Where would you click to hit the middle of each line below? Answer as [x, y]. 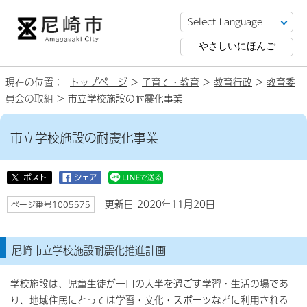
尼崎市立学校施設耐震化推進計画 [89, 250]
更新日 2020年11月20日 [158, 204]
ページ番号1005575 [51, 204]
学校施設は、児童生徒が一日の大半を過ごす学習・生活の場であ [149, 283]
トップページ [99, 82]
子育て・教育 [171, 82]
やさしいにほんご [237, 46]
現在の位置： [38, 82]
